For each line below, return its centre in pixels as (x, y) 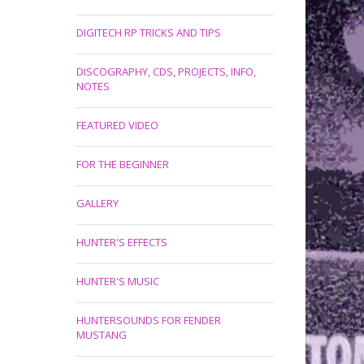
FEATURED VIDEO (117, 125)
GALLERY (97, 203)
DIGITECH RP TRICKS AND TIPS (148, 32)
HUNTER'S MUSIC (117, 281)
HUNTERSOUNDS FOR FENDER (148, 320)
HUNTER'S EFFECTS (121, 242)
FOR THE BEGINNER (122, 164)
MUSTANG (101, 335)
